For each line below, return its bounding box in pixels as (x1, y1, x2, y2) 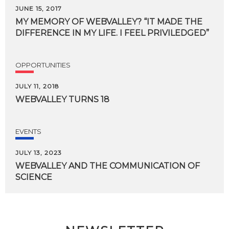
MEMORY (30, 16, 70, 27)
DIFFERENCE (15, 28, 70, 38)
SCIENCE (15, 172, 52, 182)
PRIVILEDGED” (147, 28, 209, 38)
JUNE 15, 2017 (15, 4, 62, 12)
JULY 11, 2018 (15, 82, 59, 90)
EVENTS (15, 127, 41, 135)
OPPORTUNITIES (15, 60, 71, 69)
